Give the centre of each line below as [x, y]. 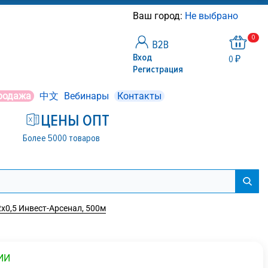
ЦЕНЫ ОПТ [75, 121]
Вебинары [87, 96]
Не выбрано [213, 16]
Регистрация [158, 69]
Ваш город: [159, 16]
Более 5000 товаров [62, 138]
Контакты [140, 96]
